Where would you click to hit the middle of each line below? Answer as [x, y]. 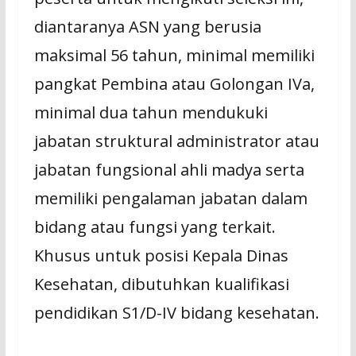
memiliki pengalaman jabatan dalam [170, 199]
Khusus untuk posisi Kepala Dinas [161, 256]
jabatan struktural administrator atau [176, 141]
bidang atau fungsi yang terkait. [155, 227]
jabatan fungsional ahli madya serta [169, 170]
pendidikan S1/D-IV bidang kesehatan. [176, 313]
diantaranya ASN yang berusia [147, 27]
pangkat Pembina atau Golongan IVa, [174, 84]
